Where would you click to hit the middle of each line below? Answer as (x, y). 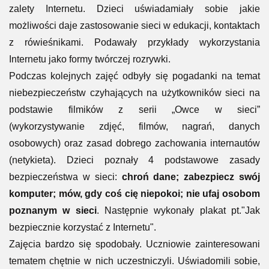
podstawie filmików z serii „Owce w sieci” (134, 109)
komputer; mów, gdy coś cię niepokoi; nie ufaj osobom (134, 193)
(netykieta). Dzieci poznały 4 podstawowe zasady (134, 160)
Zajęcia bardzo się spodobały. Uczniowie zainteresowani (134, 244)
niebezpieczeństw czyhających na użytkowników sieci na (134, 92)
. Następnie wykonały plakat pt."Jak (178, 210)
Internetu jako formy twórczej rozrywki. (90, 59)
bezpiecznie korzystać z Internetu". (83, 227)
